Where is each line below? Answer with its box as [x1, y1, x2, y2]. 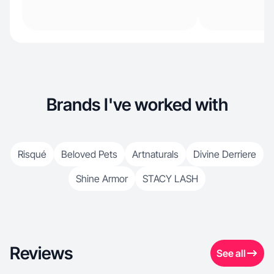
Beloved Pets [61, 148, 117, 160]
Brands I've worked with [46, 94, 228, 115]
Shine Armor [76, 172, 128, 185]
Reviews [10, 243, 73, 264]
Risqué [18, 148, 46, 160]
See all [217, 247, 246, 259]
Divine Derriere [193, 148, 256, 160]
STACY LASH [143, 172, 198, 185]
